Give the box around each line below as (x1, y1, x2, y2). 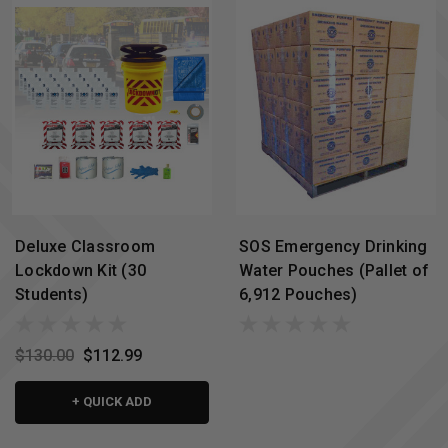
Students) (15, 284, 89, 304)
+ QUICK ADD (72, 394, 152, 410)
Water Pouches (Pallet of (239, 260, 429, 280)
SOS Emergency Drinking (239, 236, 428, 256)
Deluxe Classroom (15, 236, 155, 256)
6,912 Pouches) (239, 284, 358, 304)
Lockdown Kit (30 (15, 260, 146, 280)
